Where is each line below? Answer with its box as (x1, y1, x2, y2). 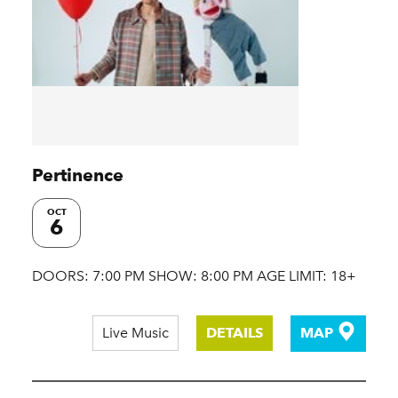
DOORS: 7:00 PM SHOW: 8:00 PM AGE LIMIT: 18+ (32, 267, 356, 284)
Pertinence (32, 163, 123, 186)
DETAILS (205, 323, 263, 341)
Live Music (101, 323, 169, 341)
